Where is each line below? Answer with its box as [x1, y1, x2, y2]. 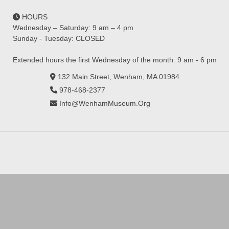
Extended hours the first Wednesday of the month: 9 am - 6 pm [12, 56, 217, 64]
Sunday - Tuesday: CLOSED [12, 34, 105, 42]
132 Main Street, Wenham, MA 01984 [57, 73, 179, 81]
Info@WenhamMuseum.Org [59, 99, 150, 107]
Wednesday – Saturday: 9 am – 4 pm [12, 24, 133, 32]
